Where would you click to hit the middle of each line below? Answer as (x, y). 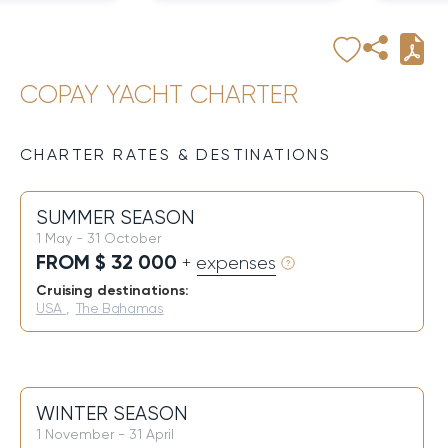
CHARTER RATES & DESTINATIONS (176, 154)
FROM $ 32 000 (109, 262)
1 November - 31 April (105, 434)
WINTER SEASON (112, 414)
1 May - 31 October (98, 238)
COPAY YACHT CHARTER (159, 94)
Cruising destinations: (112, 290)
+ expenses (229, 263)
